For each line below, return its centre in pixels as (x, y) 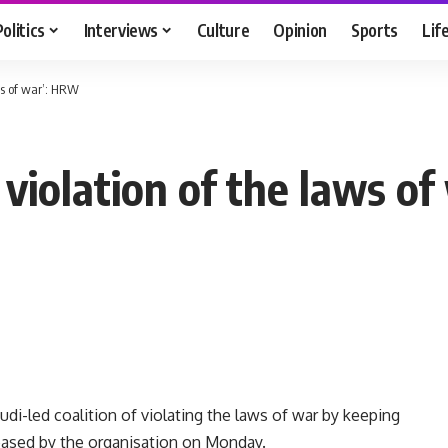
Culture (223, 29)
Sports (375, 29)
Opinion (300, 29)
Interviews (121, 29)
